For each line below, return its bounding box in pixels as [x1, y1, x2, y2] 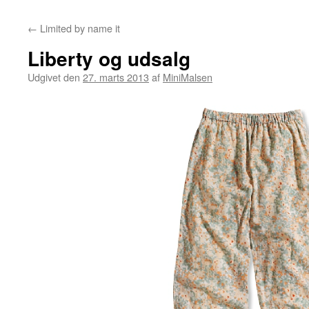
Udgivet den [28, 70, 80, 84]
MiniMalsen [163, 70, 212, 84]
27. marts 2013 [83, 70, 149, 84]
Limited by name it [37, 21, 120, 35]
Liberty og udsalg [28, 44, 190, 72]
